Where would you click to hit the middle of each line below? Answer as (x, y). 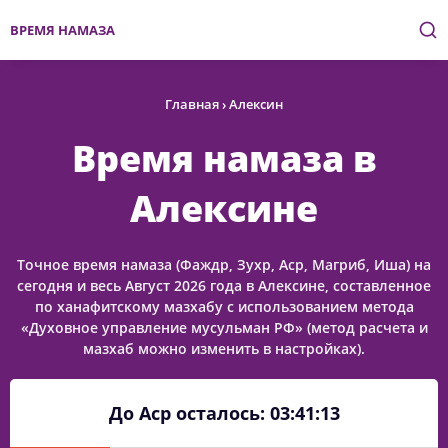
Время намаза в (224, 158)
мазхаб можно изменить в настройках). (224, 348)
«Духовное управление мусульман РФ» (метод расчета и (224, 327)
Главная (192, 104)
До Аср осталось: (189, 413)
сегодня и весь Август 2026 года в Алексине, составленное (224, 285)
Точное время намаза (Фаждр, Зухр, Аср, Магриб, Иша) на (224, 264)
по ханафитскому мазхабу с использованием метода (224, 306)
